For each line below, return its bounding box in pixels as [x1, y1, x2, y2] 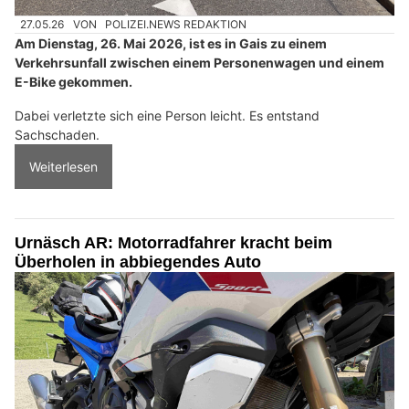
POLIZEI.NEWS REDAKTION [105, 16, 247, 31]
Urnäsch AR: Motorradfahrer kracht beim [15, 234, 332, 253]
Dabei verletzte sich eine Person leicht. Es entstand [15, 108, 320, 124]
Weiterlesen [29, 159, 98, 175]
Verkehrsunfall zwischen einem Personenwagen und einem [15, 55, 384, 71]
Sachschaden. [15, 127, 100, 143]
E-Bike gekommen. [15, 74, 132, 90]
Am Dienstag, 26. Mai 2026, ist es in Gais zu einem [15, 36, 327, 52]
